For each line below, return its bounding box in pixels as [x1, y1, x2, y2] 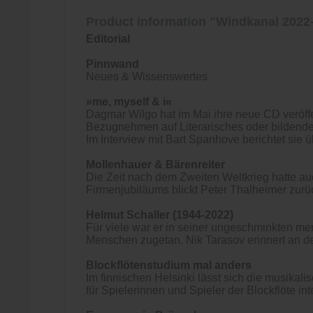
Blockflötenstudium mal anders [86, 259, 252, 271]
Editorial [86, 33, 130, 45]
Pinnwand [86, 58, 139, 70]
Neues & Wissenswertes [86, 71, 208, 82]
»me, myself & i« [86, 96, 172, 108]
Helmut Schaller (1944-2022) [86, 209, 233, 221]
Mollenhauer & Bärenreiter [86, 159, 225, 170]
